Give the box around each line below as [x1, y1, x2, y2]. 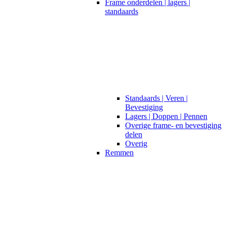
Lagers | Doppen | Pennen [125, 111, 207, 121]
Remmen [105, 148, 134, 157]
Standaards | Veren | [125, 93, 188, 102]
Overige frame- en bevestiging [125, 121, 221, 130]
